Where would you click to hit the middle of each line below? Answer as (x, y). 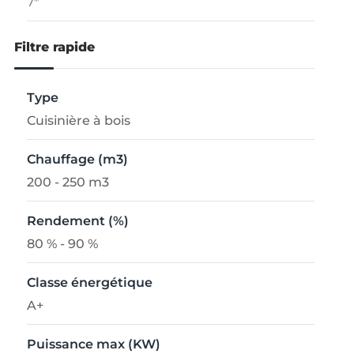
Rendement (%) (77, 221)
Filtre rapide (54, 47)
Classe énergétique (89, 283)
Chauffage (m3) (77, 160)
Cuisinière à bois (78, 121)
